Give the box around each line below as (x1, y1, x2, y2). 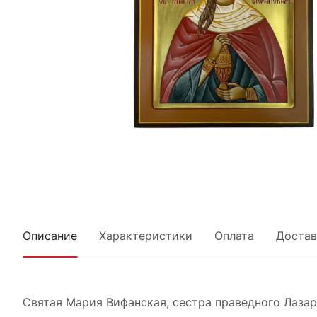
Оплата (214, 228, 254, 243)
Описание (23, 228, 77, 243)
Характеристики (99, 228, 192, 243)
